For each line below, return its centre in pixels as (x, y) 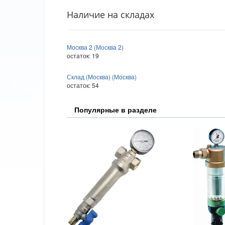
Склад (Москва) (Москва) (102, 76)
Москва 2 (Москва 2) (95, 47)
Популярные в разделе (116, 109)
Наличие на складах (110, 14)
